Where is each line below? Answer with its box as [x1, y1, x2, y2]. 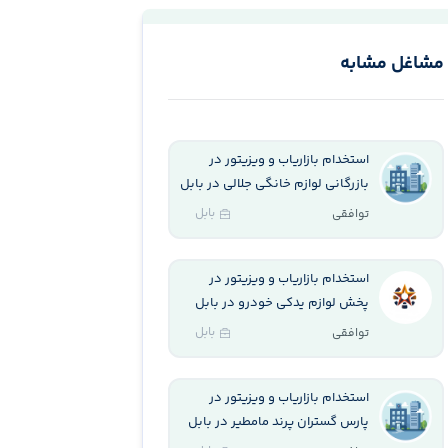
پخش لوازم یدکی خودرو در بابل [195, 293, 370, 313]
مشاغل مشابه [340, 50, 444, 78]
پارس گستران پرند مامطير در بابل [188, 412, 370, 432]
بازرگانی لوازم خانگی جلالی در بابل [180, 174, 370, 194]
